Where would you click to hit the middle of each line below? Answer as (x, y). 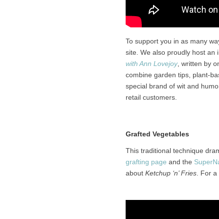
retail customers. (151, 97)
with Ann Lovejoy (151, 64)
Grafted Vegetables (157, 134)
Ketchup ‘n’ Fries (171, 173)
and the (180, 162)
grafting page (146, 162)
